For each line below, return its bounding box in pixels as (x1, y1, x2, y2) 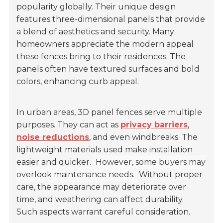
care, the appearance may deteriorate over (16, 182, 187, 192)
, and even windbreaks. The (89, 132, 198, 142)
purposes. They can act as (16, 120, 121, 130)
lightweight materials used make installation (16, 145, 193, 155)
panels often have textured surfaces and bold (16, 64, 200, 74)
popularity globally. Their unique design (16, 2, 176, 12)
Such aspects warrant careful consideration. (16, 207, 191, 217)
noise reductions (16, 132, 90, 142)
